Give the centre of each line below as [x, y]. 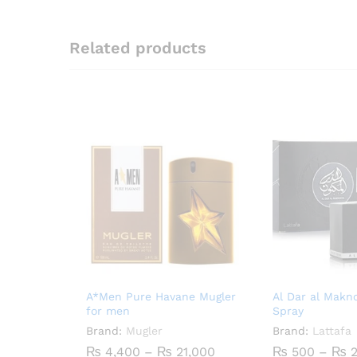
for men [108, 311]
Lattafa [332, 331]
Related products [138, 48]
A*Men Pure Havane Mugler [161, 297]
